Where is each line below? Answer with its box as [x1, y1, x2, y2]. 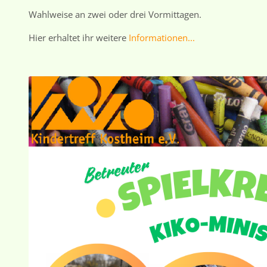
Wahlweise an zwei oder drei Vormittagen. [28, 8, 201, 21]
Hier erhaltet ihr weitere [28, 32, 129, 44]
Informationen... [128, 32, 195, 44]
